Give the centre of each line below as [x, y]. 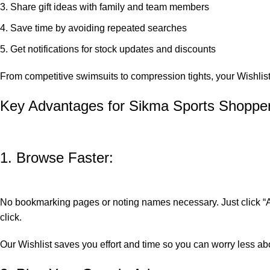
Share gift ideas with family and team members [110, 7]
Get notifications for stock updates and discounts [113, 49]
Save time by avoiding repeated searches [99, 28]
